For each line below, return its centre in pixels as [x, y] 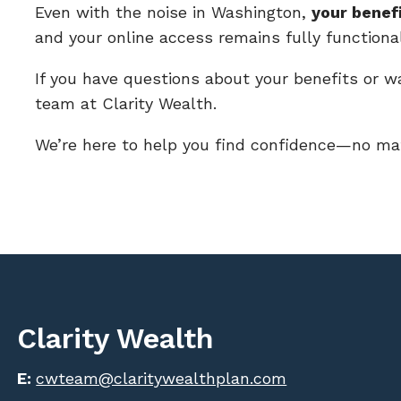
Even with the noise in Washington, [173, 12]
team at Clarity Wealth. [125, 103]
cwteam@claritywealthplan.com [162, 378]
